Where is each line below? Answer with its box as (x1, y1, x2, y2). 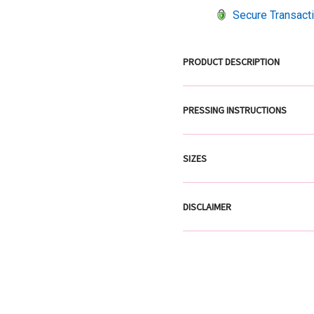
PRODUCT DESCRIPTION (183, 55, 280, 68)
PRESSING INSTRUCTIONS (183, 103, 287, 116)
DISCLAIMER (183, 200, 231, 213)
